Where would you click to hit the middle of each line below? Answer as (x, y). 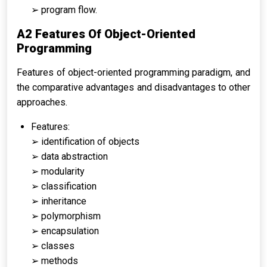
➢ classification (64, 186)
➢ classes (53, 246)
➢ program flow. (64, 10)
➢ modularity (58, 171)
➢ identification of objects (85, 142)
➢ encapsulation (65, 231)
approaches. (42, 102)
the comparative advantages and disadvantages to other (133, 87)
